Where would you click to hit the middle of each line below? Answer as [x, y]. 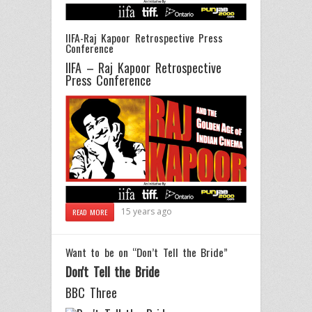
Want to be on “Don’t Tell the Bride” [147, 252]
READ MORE [90, 211]
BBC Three [91, 293]
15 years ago [147, 211]
